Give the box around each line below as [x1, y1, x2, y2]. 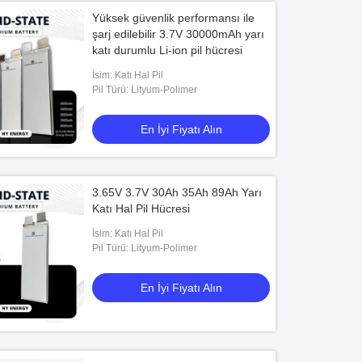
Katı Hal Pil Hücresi [92, 202, 191, 215]
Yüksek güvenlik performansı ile [92, 11, 255, 24]
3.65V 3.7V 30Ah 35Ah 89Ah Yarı [92, 186, 263, 199]
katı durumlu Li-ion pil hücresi [92, 44, 243, 57]
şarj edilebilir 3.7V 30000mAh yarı [92, 27, 265, 40]
